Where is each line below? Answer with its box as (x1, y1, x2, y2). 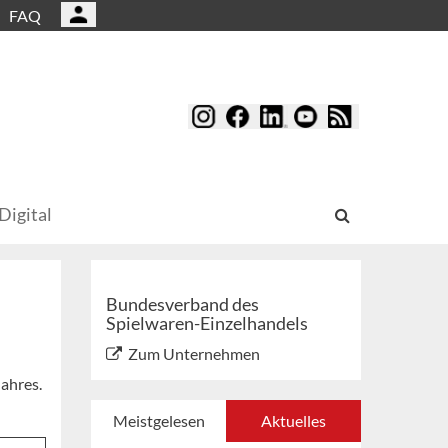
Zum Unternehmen (128, 344, 260, 364)
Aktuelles (261, 411, 326, 431)
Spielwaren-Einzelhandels (106, 312, 308, 335)
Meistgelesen (112, 411, 205, 431)
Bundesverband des (106, 293, 259, 316)
